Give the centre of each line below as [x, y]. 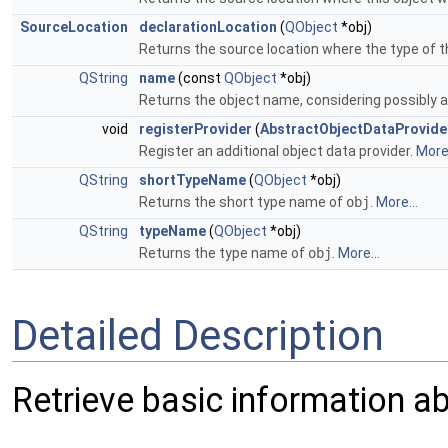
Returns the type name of [223, 253]
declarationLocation [208, 27]
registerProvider [195, 129]
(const [199, 78]
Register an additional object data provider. [277, 151]
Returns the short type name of [242, 202]
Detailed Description [198, 335]
